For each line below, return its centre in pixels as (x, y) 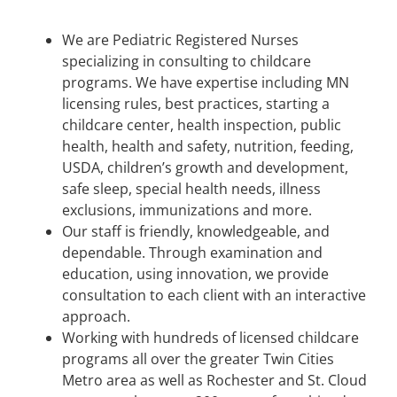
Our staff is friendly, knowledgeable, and (196, 231)
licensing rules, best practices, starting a (196, 104)
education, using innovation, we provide (195, 274)
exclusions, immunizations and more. (187, 210)
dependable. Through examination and (192, 253)
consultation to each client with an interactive (214, 295)
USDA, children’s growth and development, (205, 167)
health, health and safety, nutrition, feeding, (208, 146)
